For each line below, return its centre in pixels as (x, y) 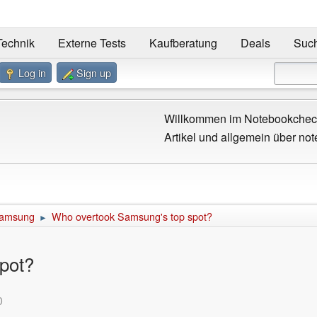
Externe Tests (92, 43)
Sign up (94, 72)
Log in (32, 72)
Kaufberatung (183, 43)
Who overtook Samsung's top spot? (132, 216)
